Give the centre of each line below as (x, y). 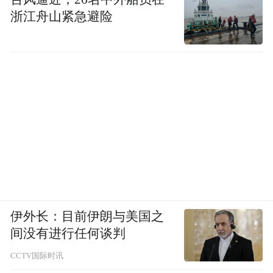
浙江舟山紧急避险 (62, 16)
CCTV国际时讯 (37, 256)
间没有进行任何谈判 (68, 234)
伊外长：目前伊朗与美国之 (87, 217)
